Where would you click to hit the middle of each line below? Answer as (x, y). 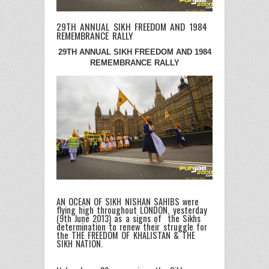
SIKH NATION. (80, 244)
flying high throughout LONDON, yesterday (132, 210)
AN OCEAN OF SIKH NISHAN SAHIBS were (128, 202)
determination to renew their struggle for (132, 227)
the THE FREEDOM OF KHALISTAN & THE (126, 235)
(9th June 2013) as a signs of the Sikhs (129, 219)
